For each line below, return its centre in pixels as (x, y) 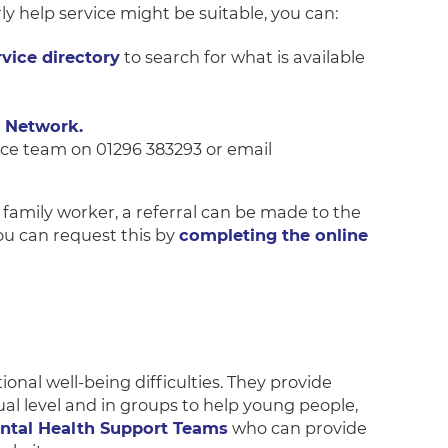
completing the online (274, 235)
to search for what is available (243, 57)
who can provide (298, 428)
